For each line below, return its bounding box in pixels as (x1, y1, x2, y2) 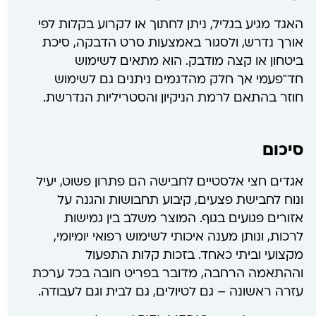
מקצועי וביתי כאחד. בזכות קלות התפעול (85, 249, 303, 262)
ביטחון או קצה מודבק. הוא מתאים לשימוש (74, 56, 303, 68)
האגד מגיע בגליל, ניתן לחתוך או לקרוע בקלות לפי (37, 19, 303, 32)
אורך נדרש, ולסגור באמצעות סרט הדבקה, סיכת (42, 37, 303, 50)
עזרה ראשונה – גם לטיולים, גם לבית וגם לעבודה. (37, 286, 303, 298)
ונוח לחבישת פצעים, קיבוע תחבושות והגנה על (56, 194, 303, 207)
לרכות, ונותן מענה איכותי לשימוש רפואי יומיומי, (53, 231, 303, 243)
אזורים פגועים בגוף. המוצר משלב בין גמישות (63, 212, 303, 225)
